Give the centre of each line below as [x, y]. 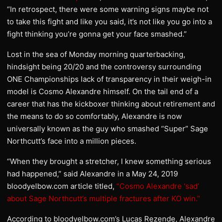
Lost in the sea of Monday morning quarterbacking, [96, 54]
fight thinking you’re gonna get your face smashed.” [97, 34]
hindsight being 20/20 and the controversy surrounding [104, 67]
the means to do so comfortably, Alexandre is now [94, 116]
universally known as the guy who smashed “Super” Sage [108, 129]
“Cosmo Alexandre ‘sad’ [157, 186]
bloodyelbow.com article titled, [61, 186]
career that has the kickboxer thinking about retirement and [111, 104]
